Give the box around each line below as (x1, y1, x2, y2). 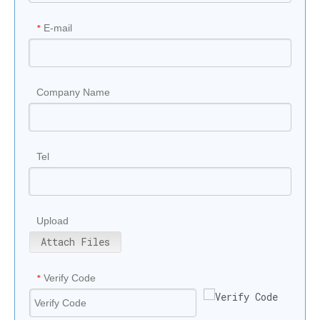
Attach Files (41, 234, 110, 249)
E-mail (44, 21, 72, 34)
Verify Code (44, 271, 96, 284)
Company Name (36, 86, 110, 98)
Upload (36, 214, 69, 226)
